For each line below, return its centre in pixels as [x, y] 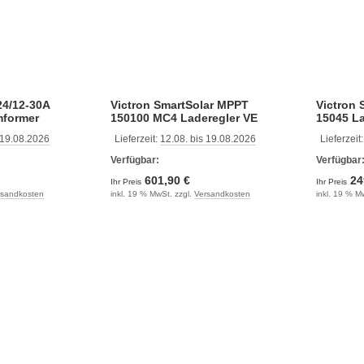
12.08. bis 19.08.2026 [208, 139]
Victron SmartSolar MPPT [179, 105]
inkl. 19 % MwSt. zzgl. [152, 194]
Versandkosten [222, 194]
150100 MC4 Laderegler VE [184, 118]
